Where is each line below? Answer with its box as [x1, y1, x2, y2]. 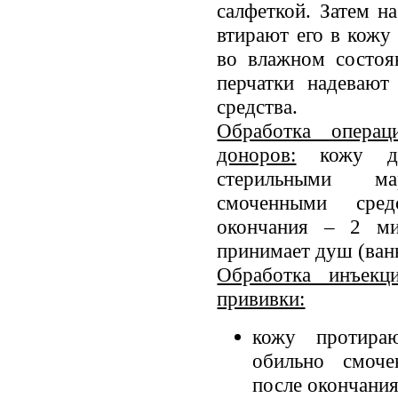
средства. [217, 94, 298, 118]
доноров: [217, 142, 297, 166]
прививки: [217, 286, 306, 310]
